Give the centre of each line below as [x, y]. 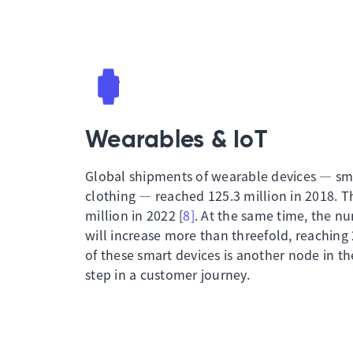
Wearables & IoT [176, 141]
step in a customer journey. [167, 274]
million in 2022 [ [134, 215]
